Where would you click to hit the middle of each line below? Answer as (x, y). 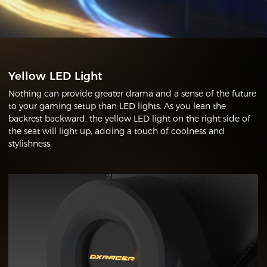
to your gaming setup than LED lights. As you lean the (117, 106)
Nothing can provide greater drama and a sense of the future (133, 93)
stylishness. (30, 143)
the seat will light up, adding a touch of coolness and (117, 131)
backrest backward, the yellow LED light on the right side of (130, 118)
